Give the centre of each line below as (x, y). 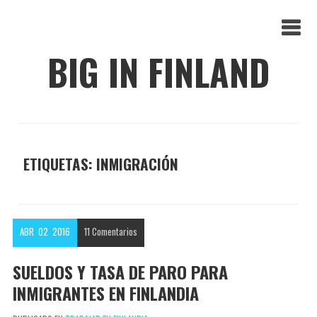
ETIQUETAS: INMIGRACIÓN (100, 163)
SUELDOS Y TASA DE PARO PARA (120, 271)
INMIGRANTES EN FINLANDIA (105, 293)
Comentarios (115, 231)
